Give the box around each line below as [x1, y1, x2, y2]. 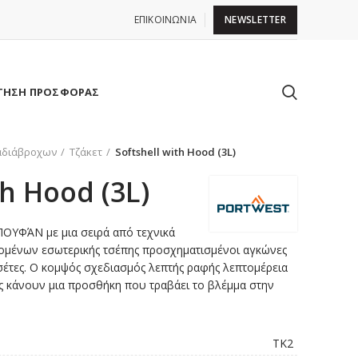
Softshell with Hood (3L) [115, 145, 236, 159]
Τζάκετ [70, 145, 102, 159]
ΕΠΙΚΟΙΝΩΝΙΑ [133, 12, 197, 26]
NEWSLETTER [225, 12, 286, 26]
